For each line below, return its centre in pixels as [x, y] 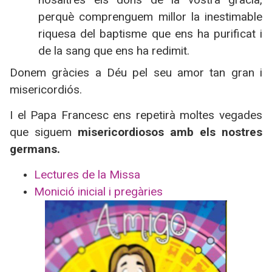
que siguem [44, 132]
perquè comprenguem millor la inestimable [150, 16]
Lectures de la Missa [87, 175]
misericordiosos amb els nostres [170, 132]
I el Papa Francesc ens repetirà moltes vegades [136, 115]
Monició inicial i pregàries [98, 192]
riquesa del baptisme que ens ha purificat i [150, 33]
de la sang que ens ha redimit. [114, 50]
